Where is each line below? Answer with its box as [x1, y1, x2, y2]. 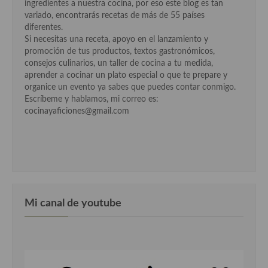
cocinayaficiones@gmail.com [25, 107, 129, 116]
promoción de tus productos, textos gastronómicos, [25, 47, 215, 56]
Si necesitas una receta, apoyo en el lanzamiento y [25, 35, 208, 44]
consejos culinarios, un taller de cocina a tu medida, [25, 59, 213, 68]
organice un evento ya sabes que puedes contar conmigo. [25, 83, 236, 92]
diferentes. [25, 23, 63, 32]
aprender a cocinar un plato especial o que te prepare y [25, 71, 227, 80]
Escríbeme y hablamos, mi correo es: [25, 95, 159, 104]
